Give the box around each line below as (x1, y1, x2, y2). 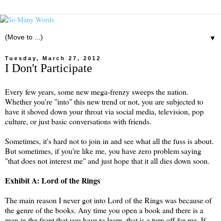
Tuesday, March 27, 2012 (5, 55, 101, 61)
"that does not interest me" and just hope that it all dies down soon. (5, 155, 210, 166)
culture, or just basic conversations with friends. (5, 115, 151, 126)
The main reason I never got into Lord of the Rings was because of (5, 194, 212, 205)
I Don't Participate (5, 61, 92, 74)
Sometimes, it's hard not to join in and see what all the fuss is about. (5, 135, 214, 146)
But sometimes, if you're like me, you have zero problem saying (5, 145, 201, 156)
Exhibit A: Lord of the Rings (5, 174, 100, 186)
